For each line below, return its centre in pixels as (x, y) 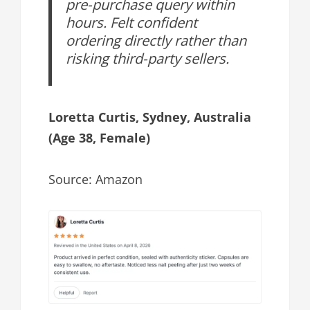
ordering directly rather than (156, 40)
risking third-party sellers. (148, 58)
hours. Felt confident (132, 22)
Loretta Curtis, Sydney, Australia (150, 117)
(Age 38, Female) (99, 137)
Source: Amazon (95, 179)
